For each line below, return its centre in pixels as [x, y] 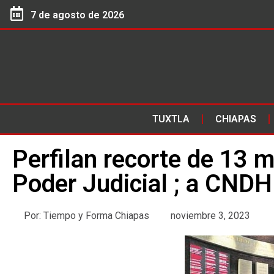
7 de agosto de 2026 [78, 15]
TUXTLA [171, 119]
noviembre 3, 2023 [210, 216]
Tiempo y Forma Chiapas [95, 216]
